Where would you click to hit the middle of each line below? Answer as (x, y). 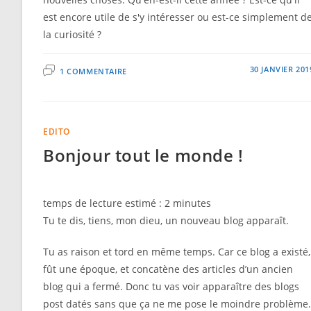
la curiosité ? (72, 35)
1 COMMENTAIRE (93, 72)
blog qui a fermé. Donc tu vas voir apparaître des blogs (171, 287)
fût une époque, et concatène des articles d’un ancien (168, 269)
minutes (192, 203)
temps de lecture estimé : (104, 203)
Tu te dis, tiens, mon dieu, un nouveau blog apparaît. (166, 221)
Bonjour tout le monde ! (143, 155)
